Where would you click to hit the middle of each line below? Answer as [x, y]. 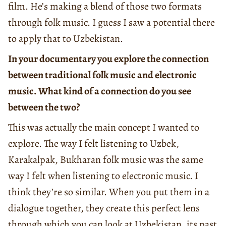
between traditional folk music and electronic [102, 75]
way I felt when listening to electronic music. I [103, 176]
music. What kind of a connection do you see [100, 91]
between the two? [45, 107]
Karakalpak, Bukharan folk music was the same [106, 159]
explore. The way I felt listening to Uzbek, [94, 143]
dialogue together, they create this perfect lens [104, 208]
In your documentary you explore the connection [108, 59]
